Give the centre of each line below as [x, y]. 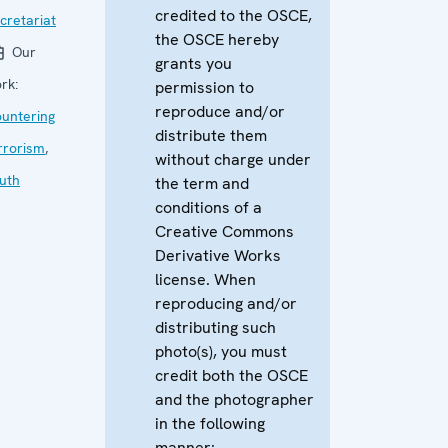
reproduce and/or [220, 111]
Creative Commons [224, 231]
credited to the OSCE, [233, 15]
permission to [204, 87]
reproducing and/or [226, 303]
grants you [193, 63]
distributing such [215, 327]
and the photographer [234, 399]
